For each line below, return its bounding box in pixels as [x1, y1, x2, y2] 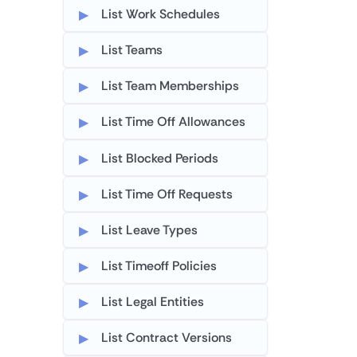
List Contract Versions [101, 329, 233, 347]
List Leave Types [101, 221, 198, 238]
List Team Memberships [101, 77, 240, 95]
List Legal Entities [101, 293, 205, 311]
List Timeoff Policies [101, 257, 218, 275]
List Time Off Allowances [101, 113, 246, 131]
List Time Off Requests [101, 185, 233, 202]
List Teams [101, 41, 163, 59]
